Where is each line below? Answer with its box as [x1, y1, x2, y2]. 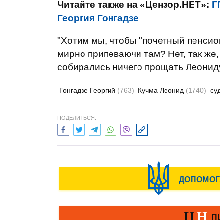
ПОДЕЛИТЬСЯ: [57, 115, 96, 121]
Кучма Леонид [138, 86, 186, 94]
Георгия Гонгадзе [57, 13, 138, 23]
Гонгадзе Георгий [59, 86, 117, 94]
